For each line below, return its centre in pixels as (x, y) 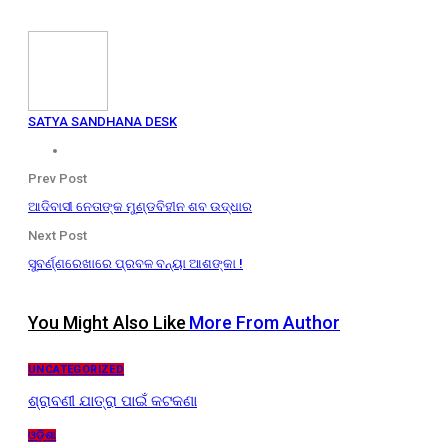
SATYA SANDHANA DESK (102, 121)
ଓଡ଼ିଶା (42, 436)
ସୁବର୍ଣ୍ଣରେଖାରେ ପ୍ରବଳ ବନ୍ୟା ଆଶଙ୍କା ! (135, 263)
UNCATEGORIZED (76, 370)
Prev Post (57, 178)
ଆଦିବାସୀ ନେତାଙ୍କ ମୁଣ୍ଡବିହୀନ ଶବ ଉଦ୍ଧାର (140, 206)
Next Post (57, 235)
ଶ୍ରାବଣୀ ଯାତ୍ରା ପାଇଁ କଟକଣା (112, 401)
